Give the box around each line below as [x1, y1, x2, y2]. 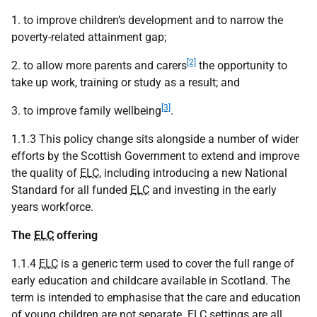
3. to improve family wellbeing [11, 104, 161, 117]
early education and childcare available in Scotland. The [11, 274, 290, 287]
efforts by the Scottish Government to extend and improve [11, 149, 299, 163]
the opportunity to [196, 59, 287, 72]
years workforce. [11, 200, 93, 214]
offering [54, 229, 98, 242]
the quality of [11, 166, 80, 180]
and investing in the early [149, 183, 277, 197]
